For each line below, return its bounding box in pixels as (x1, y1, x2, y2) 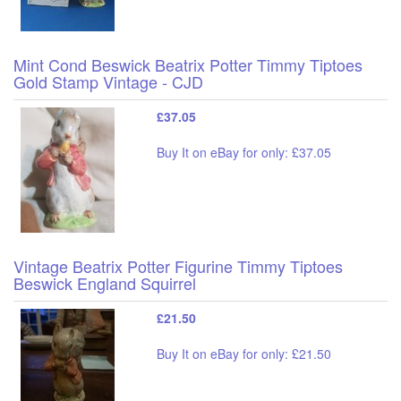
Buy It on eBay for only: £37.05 (157, 142, 331, 161)
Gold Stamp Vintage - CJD (13, 69, 203, 93)
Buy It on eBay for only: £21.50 (157, 344, 331, 363)
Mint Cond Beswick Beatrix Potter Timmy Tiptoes (13, 52, 363, 76)
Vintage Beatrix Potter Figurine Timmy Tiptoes (13, 253, 343, 277)
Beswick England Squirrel (13, 270, 196, 294)
